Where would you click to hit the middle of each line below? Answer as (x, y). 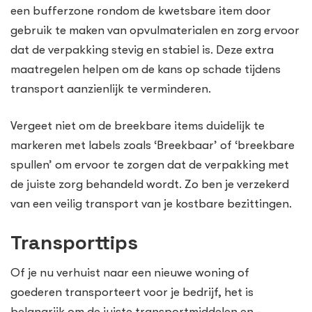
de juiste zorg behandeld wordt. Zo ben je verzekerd (150, 185)
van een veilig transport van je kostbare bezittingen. (151, 204)
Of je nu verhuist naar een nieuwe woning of (130, 272)
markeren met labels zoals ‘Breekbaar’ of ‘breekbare (153, 146)
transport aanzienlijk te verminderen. (111, 88)
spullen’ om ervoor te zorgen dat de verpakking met (150, 165)
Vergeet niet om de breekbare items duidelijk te (138, 126)
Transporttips (74, 242)
